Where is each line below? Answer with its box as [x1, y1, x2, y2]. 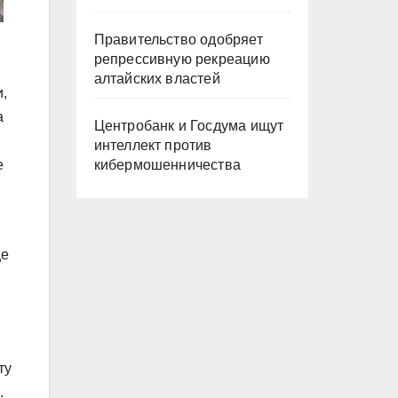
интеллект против [93, 138, 212, 153]
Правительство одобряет [93, 32, 263, 47]
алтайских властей [93, 71, 220, 86]
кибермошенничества [93, 157, 242, 172]
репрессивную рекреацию [93, 52, 270, 67]
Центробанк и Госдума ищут [93, 118, 284, 133]
